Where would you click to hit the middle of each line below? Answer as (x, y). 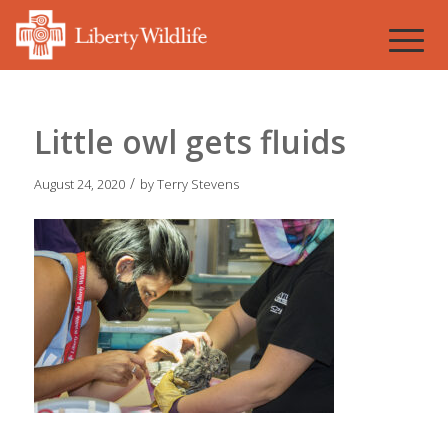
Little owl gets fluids (189, 141)
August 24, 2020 (79, 184)
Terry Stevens (197, 184)
